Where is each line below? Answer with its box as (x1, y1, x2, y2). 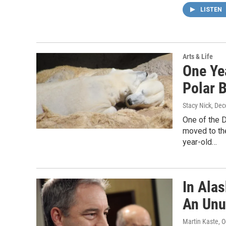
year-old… (183, 137, 217, 147)
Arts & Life (183, 52, 213, 61)
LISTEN (200, 6, 223, 13)
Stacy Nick (183, 101, 211, 109)
